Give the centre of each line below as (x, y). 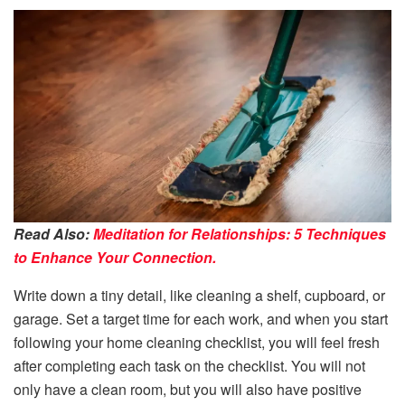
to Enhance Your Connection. (115, 258)
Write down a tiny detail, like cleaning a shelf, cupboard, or (199, 296)
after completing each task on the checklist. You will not (189, 366)
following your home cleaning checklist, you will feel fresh (197, 343)
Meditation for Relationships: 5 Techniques (240, 234)
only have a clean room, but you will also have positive (188, 390)
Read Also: (53, 234)
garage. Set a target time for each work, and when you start (201, 319)
